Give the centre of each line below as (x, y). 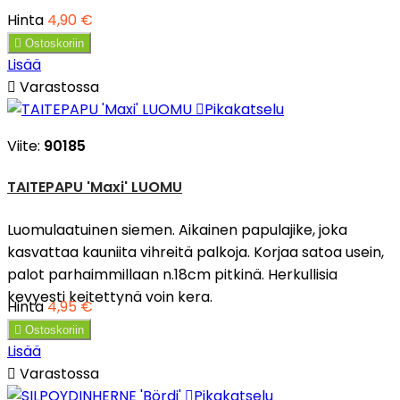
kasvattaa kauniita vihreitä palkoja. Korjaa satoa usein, (196, 252)
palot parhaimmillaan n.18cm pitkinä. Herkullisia (172, 274)
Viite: (25, 146)
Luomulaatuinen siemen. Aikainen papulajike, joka (177, 229)
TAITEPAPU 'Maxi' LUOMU (95, 187)
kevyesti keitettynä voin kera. (110, 296)
